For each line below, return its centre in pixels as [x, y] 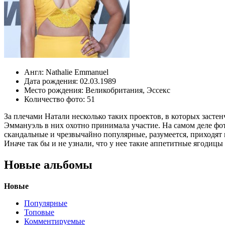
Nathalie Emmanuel [77, 72]
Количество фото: [55, 99]
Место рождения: [55, 90]
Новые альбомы [48, 164]
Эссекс [158, 90]
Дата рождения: [52, 81]
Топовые [39, 212]
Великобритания [114, 90]
